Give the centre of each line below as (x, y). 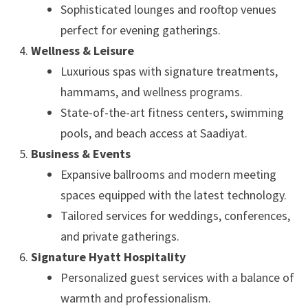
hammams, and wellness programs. (151, 92)
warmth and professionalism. (135, 298)
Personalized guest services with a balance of (177, 277)
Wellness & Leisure (82, 51)
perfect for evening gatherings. (140, 30)
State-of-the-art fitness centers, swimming (172, 112)
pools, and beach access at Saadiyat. (154, 133)
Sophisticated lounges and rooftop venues (168, 9)
